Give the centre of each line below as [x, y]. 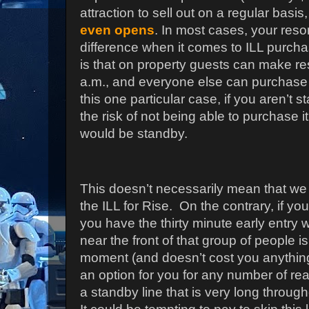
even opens [117, 30]
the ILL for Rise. [126, 206]
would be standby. [134, 134]
